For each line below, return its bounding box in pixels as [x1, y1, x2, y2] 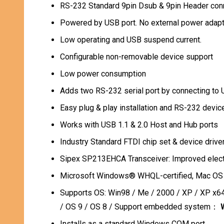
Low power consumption [60, 69, 146, 78]
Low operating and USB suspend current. [60, 35, 201, 44]
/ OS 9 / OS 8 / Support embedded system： [60, 202, 220, 211]
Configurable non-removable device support [60, 52, 213, 61]
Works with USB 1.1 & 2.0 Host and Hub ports [60, 120, 218, 129]
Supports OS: [60, 188, 108, 197]
